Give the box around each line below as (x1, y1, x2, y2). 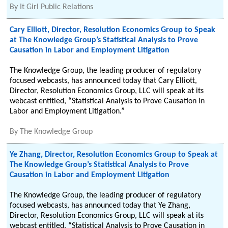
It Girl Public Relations (20, 3, 94, 11)
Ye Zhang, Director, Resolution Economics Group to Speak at (10, 151, 218, 159)
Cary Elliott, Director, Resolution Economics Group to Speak (10, 26, 216, 34)
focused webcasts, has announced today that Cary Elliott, (10, 77, 197, 85)
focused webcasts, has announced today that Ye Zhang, (10, 202, 191, 210)
